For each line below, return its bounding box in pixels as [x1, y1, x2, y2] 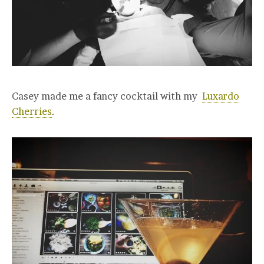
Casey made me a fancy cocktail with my [12, 90, 202, 102]
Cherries [12, 105, 52, 117]
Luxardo [202, 90, 239, 102]
